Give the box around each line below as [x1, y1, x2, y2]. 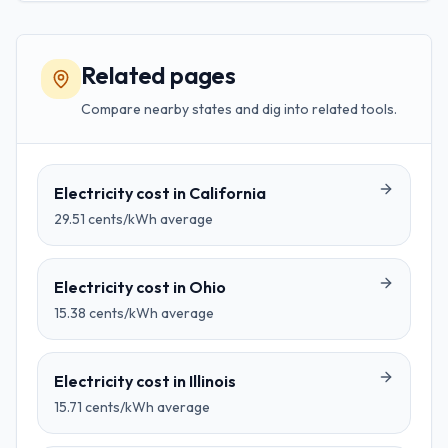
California [189, 183, 266, 203]
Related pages [81, 60, 236, 90]
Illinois [189, 371, 236, 391]
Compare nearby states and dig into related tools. [81, 100, 397, 118]
